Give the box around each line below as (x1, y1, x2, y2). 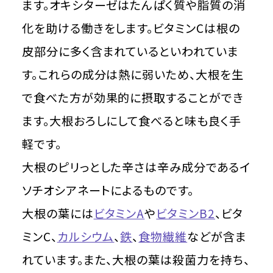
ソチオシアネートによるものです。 (21, 182, 194, 199)
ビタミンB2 (156, 205, 216, 222)
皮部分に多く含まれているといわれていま (21, 43, 239, 60)
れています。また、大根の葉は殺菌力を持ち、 (21, 251, 250, 269)
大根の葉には (21, 205, 94, 222)
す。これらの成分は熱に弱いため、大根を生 (21, 66, 244, 83)
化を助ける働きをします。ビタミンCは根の (21, 19, 240, 37)
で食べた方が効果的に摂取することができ (21, 89, 244, 107)
